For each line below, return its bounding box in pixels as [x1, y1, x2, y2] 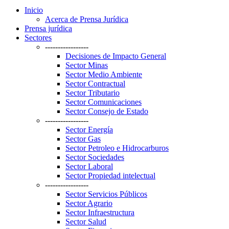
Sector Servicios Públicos [65, 189, 147, 198]
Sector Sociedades [65, 152, 124, 162]
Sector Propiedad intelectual [65, 171, 155, 180]
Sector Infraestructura [65, 208, 134, 217]
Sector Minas [65, 60, 108, 70]
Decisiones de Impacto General [65, 51, 166, 60]
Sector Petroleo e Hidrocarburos [65, 143, 169, 152]
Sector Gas [65, 134, 101, 143]
